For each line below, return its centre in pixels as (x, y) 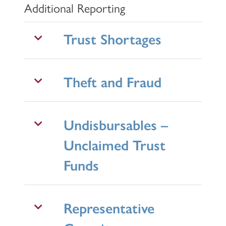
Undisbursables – (116, 124)
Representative (109, 207)
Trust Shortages (113, 38)
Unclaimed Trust (115, 144)
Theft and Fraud (113, 81)
